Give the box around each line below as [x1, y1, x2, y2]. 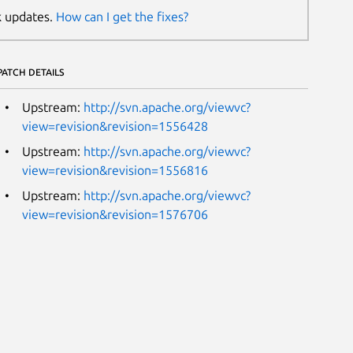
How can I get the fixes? [56, 9, 189, 24]
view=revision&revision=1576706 [21, 206, 208, 221]
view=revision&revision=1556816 [21, 162, 208, 177]
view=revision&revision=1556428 [21, 118, 208, 133]
